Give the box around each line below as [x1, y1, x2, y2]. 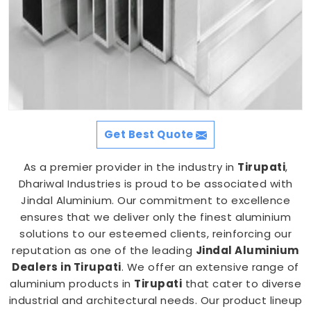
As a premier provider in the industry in [23, 160, 237, 174]
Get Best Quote [103, 127, 196, 142]
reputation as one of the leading [12, 243, 196, 258]
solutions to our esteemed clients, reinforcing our [19, 226, 292, 241]
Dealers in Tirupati [12, 260, 121, 274]
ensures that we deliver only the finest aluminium [19, 210, 292, 224]
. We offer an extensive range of [121, 260, 299, 274]
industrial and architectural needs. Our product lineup [8, 293, 303, 308]
